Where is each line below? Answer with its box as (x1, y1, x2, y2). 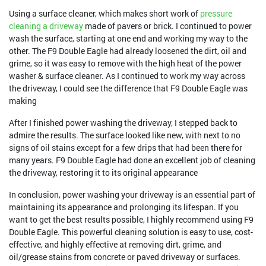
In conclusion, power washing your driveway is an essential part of (9, 189, 255, 200)
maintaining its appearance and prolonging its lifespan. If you (9, 201, 239, 213)
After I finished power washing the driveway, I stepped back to (9, 117, 237, 128)
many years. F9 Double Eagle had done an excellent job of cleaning (9, 154, 255, 166)
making (9, 95, 37, 106)
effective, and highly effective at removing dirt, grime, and (9, 239, 221, 250)
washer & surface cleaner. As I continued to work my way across (9, 70, 245, 81)
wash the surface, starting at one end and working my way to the (9, 33, 248, 44)
